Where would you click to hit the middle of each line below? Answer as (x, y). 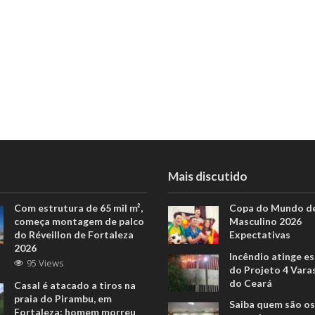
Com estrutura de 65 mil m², (79, 208)
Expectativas (259, 235)
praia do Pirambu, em (63, 299)
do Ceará (250, 283)
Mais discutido (208, 176)
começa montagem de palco (79, 221)
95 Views (46, 263)
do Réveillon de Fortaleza (74, 235)
